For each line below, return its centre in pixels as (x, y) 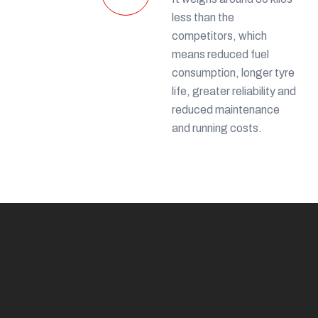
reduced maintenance (226, 109)
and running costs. (217, 128)
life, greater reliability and (234, 91)
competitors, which (219, 35)
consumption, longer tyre (233, 72)
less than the (203, 17)
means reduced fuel (220, 54)
